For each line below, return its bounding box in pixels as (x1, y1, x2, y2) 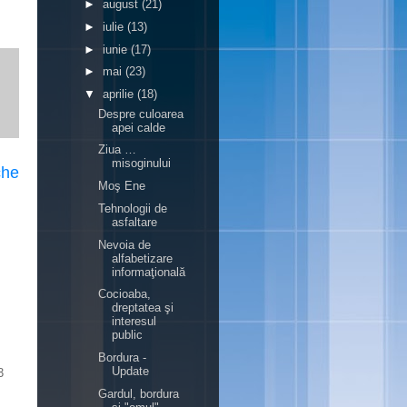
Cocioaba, (98, 287, 152, 302)
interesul (112, 314, 157, 329)
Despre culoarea (98, 106, 184, 121)
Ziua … (98, 143, 137, 157)
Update (112, 364, 150, 378)
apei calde (112, 120, 166, 134)
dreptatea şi (112, 301, 174, 315)
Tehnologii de (98, 201, 168, 215)
